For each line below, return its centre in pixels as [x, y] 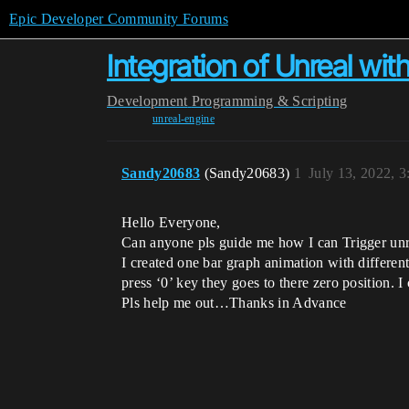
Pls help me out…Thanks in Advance [234, 303]
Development [147, 101]
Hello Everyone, [171, 222]
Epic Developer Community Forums [119, 19]
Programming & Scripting [269, 101]
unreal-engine [184, 119]
